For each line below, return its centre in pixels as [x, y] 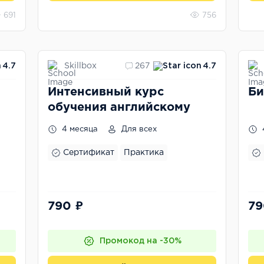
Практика [144, 153]
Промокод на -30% [140, 241]
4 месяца [79, 129]
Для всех [138, 129]
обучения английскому [119, 107]
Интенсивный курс [106, 92]
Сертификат [89, 153]
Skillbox [80, 66]
